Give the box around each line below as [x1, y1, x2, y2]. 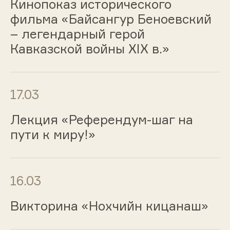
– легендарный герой [10, 26, 145, 42]
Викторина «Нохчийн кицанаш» [10, 198, 208, 214]
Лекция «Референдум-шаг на [10, 112, 193, 128]
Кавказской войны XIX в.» [10, 41, 169, 56]
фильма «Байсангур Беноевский [10, 11, 212, 27]
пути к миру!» [10, 127, 95, 143]
